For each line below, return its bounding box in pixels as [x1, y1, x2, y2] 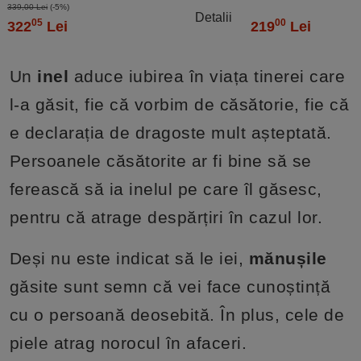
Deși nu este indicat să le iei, [9, 248, 249, 268]
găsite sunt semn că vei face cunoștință [9, 276, 331, 296]
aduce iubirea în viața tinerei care [68, 66, 346, 85]
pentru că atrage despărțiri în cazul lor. [9, 207, 323, 226]
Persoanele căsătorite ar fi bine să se [9, 151, 312, 170]
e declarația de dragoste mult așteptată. [9, 122, 332, 142]
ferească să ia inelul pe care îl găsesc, [9, 179, 322, 198]
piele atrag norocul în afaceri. [9, 333, 247, 352]
